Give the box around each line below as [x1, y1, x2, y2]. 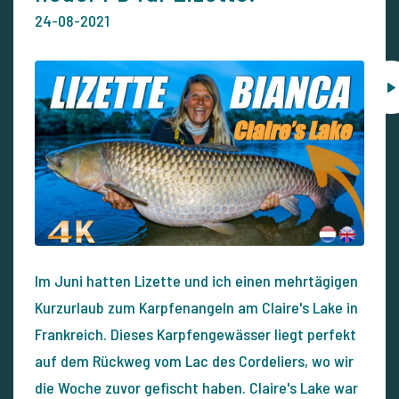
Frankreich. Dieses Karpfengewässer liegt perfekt [35, 324, 356, 345]
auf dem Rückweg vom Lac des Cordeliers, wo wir [35, 351, 354, 371]
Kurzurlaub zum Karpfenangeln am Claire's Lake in [35, 297, 358, 318]
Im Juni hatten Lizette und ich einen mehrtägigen [35, 271, 358, 291]
